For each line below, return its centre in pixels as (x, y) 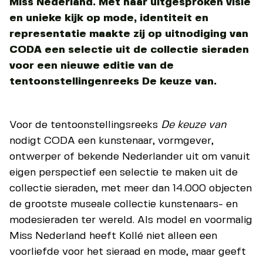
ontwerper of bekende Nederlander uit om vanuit (130, 156)
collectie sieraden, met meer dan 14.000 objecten (131, 188)
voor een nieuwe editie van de (92, 65)
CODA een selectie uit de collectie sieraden (129, 49)
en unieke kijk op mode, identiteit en (109, 18)
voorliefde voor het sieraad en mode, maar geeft (128, 252)
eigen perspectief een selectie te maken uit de (124, 172)
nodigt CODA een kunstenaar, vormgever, (112, 141)
